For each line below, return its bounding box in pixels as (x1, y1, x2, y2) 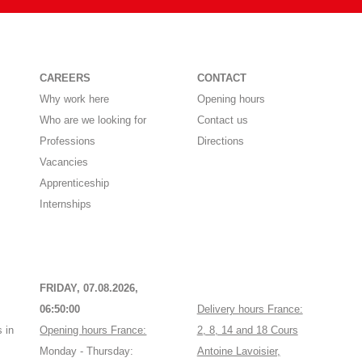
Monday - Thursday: (40, 345, 134, 358)
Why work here (40, 93, 110, 106)
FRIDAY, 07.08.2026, (40, 282, 139, 295)
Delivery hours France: (196, 303, 303, 316)
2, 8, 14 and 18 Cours (196, 324, 298, 337)
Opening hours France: (40, 324, 147, 337)
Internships (40, 198, 92, 211)
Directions (196, 135, 244, 148)
